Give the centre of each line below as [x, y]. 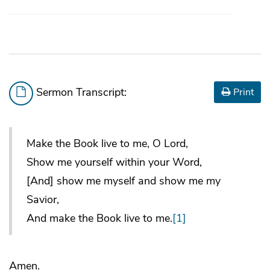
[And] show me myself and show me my [124, 181]
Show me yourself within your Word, [114, 162]
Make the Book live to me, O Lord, [107, 143]
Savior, [43, 199]
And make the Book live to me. [99, 218]
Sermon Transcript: [80, 93]
